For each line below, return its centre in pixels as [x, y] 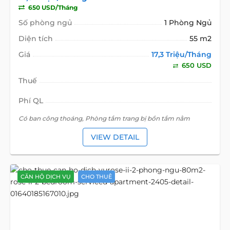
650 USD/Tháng [52, 8]
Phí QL [31, 101]
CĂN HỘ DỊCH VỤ [45, 177]
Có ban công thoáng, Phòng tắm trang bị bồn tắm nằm [104, 119]
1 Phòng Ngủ [188, 23]
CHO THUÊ [96, 177]
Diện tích [35, 39]
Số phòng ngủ [45, 23]
